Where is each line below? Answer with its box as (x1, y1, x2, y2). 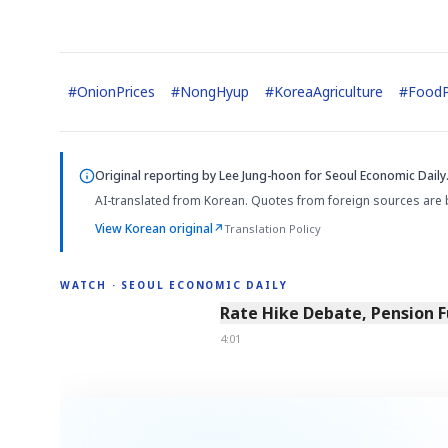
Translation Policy (224, 221, 321, 237)
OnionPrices (77, 82, 155, 102)
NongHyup (180, 82, 249, 102)
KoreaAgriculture (274, 82, 383, 102)
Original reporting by (95, 167, 219, 185)
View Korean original (95, 220, 213, 238)
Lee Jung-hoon (219, 167, 301, 185)
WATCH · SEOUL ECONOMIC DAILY (60, 277, 288, 292)
